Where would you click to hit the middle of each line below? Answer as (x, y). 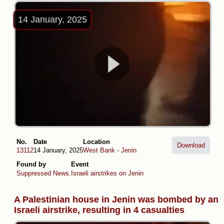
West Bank (99, 150)
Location (96, 141)
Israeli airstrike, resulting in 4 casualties (99, 210)
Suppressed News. (44, 173)
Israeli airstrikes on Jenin (107, 173)
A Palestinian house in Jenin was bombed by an (116, 199)
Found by (31, 164)
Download (191, 145)
